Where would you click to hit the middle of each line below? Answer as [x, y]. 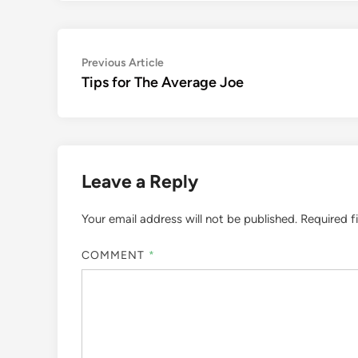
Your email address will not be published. [189, 219]
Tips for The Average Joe [163, 82]
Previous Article [123, 63]
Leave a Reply [140, 181]
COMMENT [115, 255]
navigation [127, 89]
